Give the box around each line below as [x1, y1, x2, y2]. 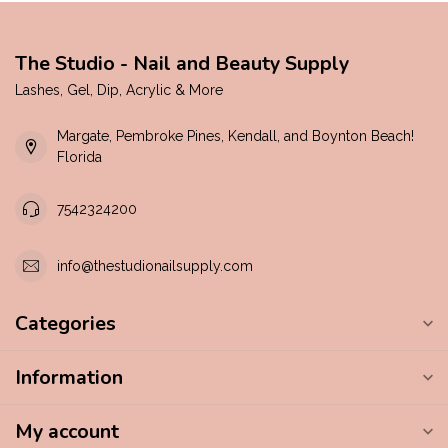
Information [15, 364, 123, 391]
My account [15, 418, 119, 445]
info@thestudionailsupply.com [57, 257, 253, 274]
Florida [57, 149, 102, 165]
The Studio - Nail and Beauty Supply [15, 50, 349, 77]
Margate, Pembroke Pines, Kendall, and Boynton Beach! [57, 128, 414, 144]
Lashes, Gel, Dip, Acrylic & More [15, 82, 223, 98]
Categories [15, 310, 116, 337]
